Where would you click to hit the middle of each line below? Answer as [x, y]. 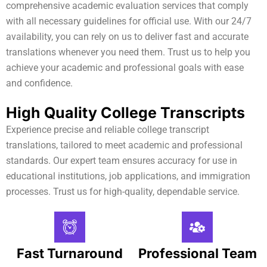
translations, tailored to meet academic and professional [124, 145]
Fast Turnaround [70, 253]
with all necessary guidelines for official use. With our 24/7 [129, 21]
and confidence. [39, 83]
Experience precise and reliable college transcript [108, 129]
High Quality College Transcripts [125, 112]
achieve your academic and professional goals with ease [125, 67]
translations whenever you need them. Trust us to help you [128, 52]
